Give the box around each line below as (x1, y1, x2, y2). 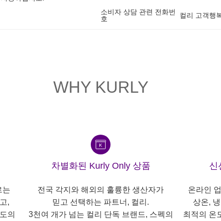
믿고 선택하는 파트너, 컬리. (52, 198, 149, 206)
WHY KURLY (53, 78, 148, 96)
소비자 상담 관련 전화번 (101, 8, 176, 16)
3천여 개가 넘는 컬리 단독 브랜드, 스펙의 (28, 210, 173, 219)
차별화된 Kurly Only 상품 (51, 161, 150, 171)
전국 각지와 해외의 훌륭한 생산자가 (37, 185, 164, 194)
